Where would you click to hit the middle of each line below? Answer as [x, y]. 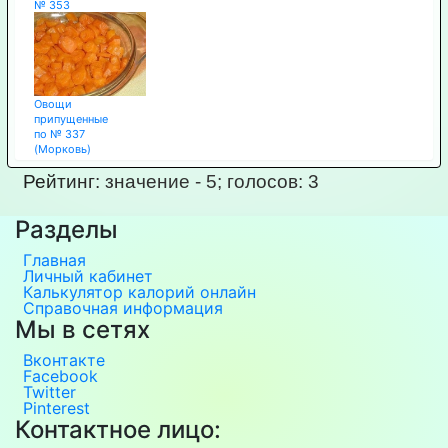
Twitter [49, 392]
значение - [156, 182]
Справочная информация [123, 308]
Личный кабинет [88, 276]
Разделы [66, 230]
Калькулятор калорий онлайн [139, 292]
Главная [54, 260]
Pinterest [56, 408]
